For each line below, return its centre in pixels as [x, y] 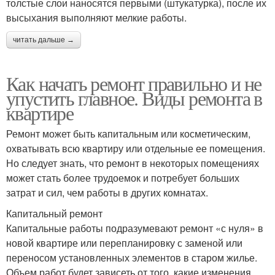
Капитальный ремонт [54, 214]
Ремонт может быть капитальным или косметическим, [128, 134]
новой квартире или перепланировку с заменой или [124, 243]
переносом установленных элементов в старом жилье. [132, 258]
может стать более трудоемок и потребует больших [123, 178]
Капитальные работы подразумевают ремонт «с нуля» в [135, 228]
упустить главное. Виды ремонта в [134, 98]
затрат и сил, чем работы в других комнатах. [107, 193]
